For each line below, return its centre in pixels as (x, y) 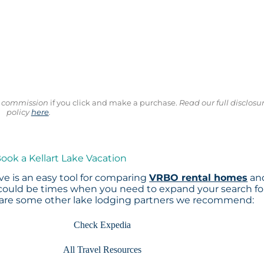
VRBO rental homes (199, 178)
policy (19, 112)
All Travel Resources (102, 250)
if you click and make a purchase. (113, 103)
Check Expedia (102, 225)
